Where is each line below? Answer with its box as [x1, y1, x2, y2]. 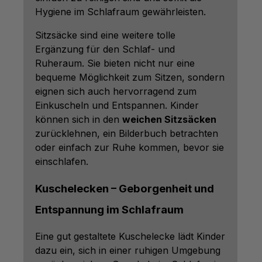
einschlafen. [35, 155, 88, 167]
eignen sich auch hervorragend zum [35, 85, 196, 97]
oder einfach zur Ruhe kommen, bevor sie [35, 141, 224, 153]
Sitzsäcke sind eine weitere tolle [35, 29, 175, 41]
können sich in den [35, 113, 122, 125]
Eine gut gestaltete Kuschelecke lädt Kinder [35, 230, 225, 242]
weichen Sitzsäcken [122, 113, 216, 125]
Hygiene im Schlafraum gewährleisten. [35, 5, 206, 18]
